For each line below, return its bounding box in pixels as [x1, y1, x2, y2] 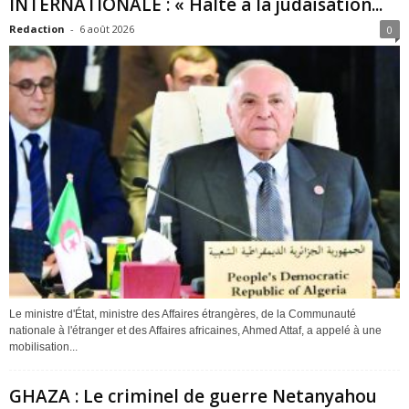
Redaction [9, 21, 65, 36]
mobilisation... [9, 340, 78, 353]
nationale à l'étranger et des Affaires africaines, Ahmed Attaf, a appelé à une [9, 323, 382, 337]
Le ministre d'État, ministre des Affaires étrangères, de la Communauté [9, 307, 356, 320]
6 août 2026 [79, 21, 134, 36]
